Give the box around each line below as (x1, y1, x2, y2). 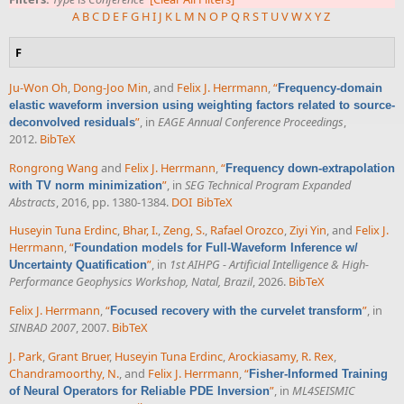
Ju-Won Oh (9, 78, 68, 96)
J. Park (9, 347, 42, 364)
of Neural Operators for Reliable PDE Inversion (9, 383, 270, 398)
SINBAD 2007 (9, 319, 76, 336)
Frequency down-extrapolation (225, 161, 395, 175)
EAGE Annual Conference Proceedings (158, 113, 344, 130)
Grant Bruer (48, 347, 109, 364)
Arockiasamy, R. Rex (228, 347, 334, 364)
